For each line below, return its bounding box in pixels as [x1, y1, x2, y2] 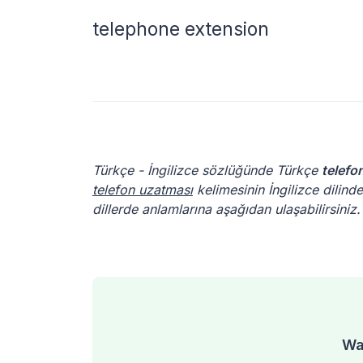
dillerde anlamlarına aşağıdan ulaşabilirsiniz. [92, 201, 361, 217]
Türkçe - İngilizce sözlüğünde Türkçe [92, 162, 322, 178]
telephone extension [92, 18, 269, 41]
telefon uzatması [92, 181, 193, 198]
